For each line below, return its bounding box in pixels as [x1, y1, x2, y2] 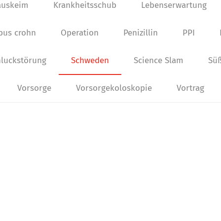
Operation [61, 28, 99, 38]
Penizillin [123, 28, 158, 38]
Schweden [71, 55, 109, 66]
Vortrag [176, 83, 204, 93]
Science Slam [133, 55, 184, 66]
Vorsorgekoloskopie [75, 83, 152, 93]
